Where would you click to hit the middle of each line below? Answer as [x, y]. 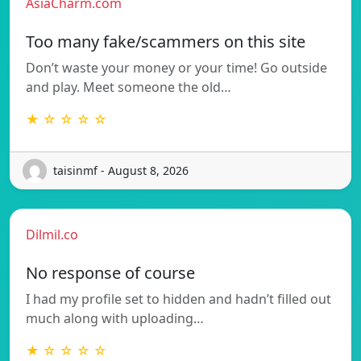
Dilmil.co [52, 234]
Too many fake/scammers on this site [166, 41]
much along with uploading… [115, 318]
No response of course [110, 272]
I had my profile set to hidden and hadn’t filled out [178, 299]
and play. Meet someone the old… [129, 87]
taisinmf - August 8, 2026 [121, 171]
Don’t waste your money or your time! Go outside [176, 67]
